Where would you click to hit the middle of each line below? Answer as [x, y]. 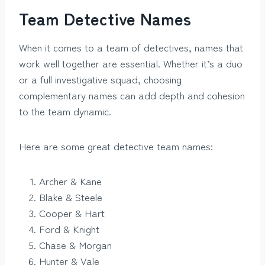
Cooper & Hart [72, 213]
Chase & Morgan [75, 245]
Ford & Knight [69, 229]
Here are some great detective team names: [116, 146]
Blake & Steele [71, 197]
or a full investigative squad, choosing [100, 79]
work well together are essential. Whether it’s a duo [131, 63]
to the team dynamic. [65, 111]
